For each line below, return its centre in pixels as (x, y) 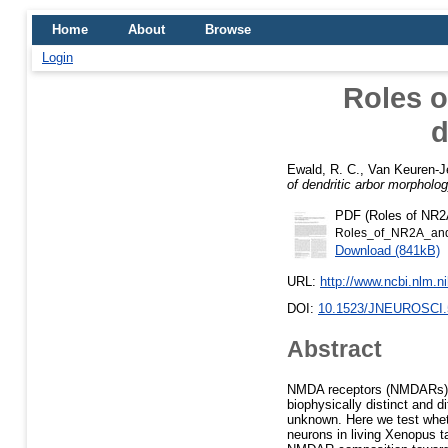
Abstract (334, 348)
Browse (228, 29)
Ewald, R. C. (323, 169)
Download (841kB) (387, 250)
